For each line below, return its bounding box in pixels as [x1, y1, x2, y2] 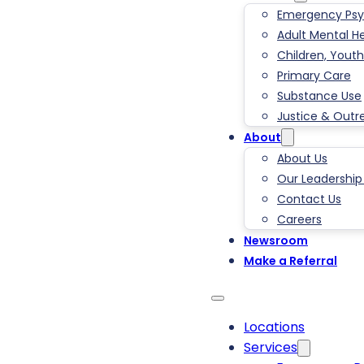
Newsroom [244, 232, 308, 249]
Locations [244, 318, 305, 337]
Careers [277, 211, 322, 228]
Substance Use [277, 88, 362, 105]
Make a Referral [244, 253, 337, 270]
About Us [277, 150, 327, 167]
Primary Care [277, 67, 351, 84]
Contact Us [277, 191, 341, 208]
